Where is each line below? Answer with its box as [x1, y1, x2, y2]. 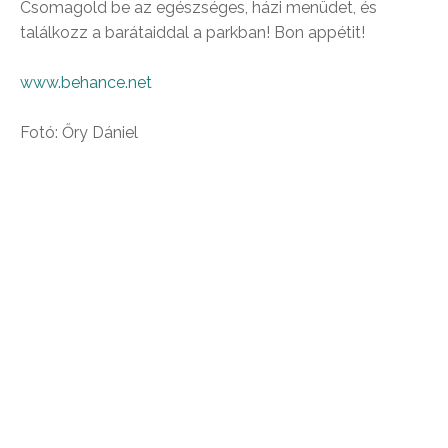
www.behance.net [20, 73, 152, 93]
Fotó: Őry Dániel [20, 123, 138, 143]
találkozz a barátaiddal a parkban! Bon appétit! [20, 23, 365, 43]
